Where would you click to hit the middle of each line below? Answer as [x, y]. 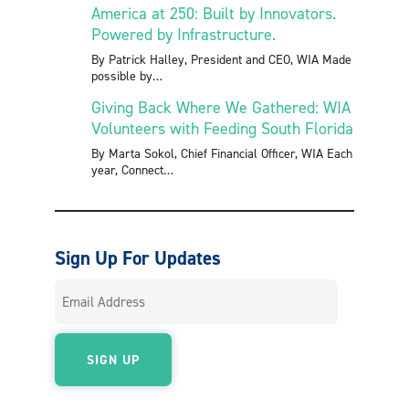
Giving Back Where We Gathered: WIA [221, 107]
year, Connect [127, 169]
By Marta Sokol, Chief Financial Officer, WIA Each [222, 152]
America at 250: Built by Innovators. [214, 13]
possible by [122, 75]
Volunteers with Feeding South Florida [222, 128]
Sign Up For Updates [138, 257]
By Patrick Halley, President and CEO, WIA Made [221, 58]
